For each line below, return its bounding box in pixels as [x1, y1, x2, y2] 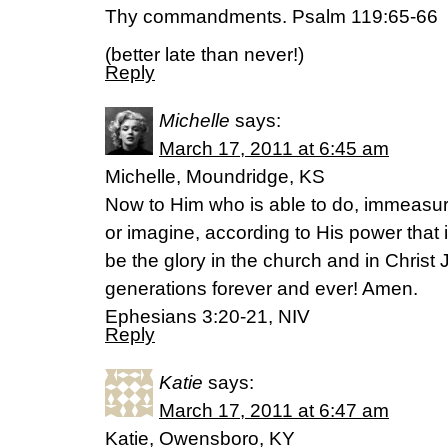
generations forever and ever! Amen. [105, 278, 418, 300]
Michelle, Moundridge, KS [105, 166, 325, 188]
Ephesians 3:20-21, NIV [105, 306, 310, 328]
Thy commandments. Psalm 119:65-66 [105, 6, 438, 28]
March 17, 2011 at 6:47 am [159, 400, 389, 422]
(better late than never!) [105, 44, 304, 66]
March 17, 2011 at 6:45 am [159, 138, 389, 160]
